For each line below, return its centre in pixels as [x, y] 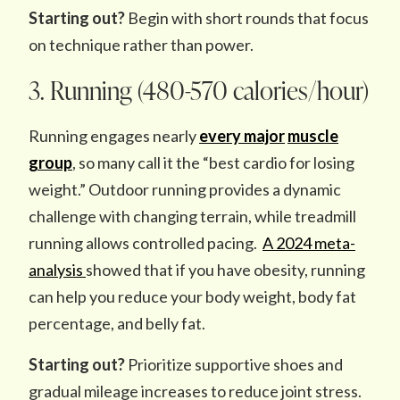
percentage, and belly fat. [118, 323]
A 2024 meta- [309, 243]
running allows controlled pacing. [146, 243]
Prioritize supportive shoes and [234, 364]
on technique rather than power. [142, 45]
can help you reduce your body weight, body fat [192, 296]
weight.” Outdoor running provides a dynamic [185, 189]
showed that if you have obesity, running [225, 270]
